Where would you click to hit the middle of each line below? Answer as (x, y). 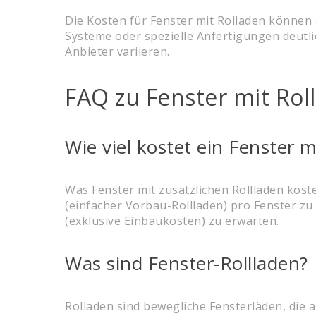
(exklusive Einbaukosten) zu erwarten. (172, 220)
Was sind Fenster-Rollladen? (187, 263)
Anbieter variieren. (117, 51)
